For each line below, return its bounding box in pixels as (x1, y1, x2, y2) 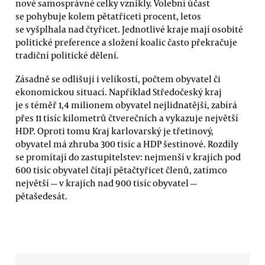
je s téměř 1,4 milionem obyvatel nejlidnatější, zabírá (15, 98, 237, 111)
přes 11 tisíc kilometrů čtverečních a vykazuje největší (15, 111, 238, 124)
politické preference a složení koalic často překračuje (15, 36, 237, 49)
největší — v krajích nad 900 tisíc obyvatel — (15, 176, 197, 189)
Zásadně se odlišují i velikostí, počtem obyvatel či (15, 72, 221, 85)
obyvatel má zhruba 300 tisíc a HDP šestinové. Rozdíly (15, 137, 238, 150)
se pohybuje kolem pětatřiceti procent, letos (15, 10, 201, 22)
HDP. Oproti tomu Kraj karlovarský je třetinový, (15, 124, 214, 137)
